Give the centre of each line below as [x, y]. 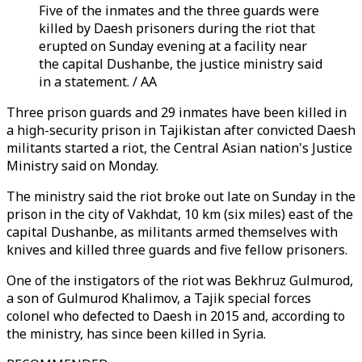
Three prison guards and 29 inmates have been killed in [177, 112]
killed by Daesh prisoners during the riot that [177, 28]
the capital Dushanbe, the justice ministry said [181, 64]
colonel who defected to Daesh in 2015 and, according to [176, 316]
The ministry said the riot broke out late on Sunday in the [181, 196]
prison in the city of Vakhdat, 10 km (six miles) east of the [180, 214]
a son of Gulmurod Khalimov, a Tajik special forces [159, 298]
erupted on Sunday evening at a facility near [173, 46]
